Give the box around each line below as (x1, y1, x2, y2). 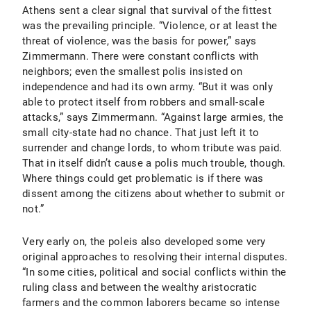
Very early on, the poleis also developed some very (22, 235, 266, 248)
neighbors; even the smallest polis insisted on (22, 65, 243, 78)
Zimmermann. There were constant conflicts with (22, 50, 259, 62)
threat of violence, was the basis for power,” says (22, 35, 257, 47)
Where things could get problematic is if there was (22, 172, 264, 185)
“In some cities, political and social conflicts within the (22, 266, 287, 278)
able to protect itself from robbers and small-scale (22, 96, 264, 108)
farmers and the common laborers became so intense (22, 296, 280, 309)
